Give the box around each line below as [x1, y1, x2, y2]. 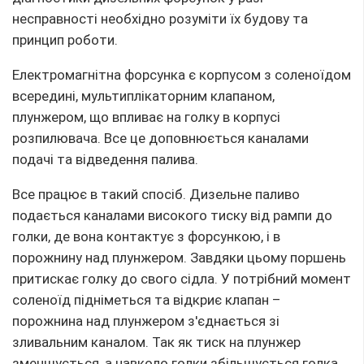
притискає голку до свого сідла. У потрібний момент [12, 270, 351, 287]
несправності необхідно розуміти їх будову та [12, 10, 308, 27]
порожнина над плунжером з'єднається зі [12, 312, 279, 329]
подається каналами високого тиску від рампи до [12, 206, 332, 223]
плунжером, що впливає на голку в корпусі [12, 108, 280, 125]
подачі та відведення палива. [12, 150, 198, 167]
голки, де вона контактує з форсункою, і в [12, 227, 280, 245]
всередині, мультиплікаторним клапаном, [12, 87, 275, 104]
